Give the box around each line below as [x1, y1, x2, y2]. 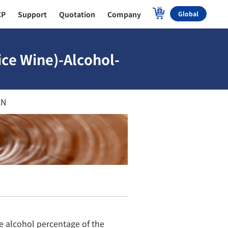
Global [178, 9, 198, 18]
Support [18, 9, 47, 19]
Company [107, 9, 141, 19]
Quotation [59, 9, 95, 19]
